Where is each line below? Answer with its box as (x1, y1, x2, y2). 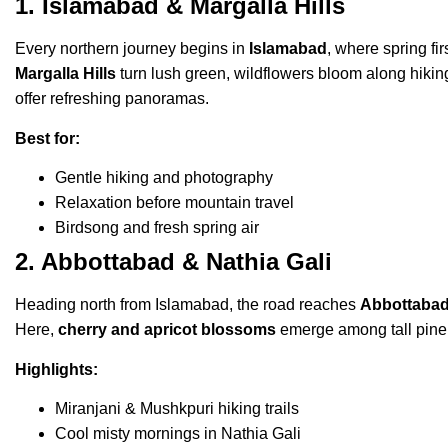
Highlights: (15, 360, 98, 378)
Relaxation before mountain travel (55, 194, 294, 212)
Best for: (15, 129, 80, 147)
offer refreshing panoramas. (15, 90, 209, 108)
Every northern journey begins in (15, 40, 249, 58)
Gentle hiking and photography (55, 169, 273, 187)
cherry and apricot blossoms (58, 321, 276, 339)
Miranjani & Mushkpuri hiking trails (55, 399, 299, 417)
